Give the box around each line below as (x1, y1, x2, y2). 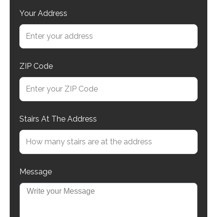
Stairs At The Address (19, 114, 97, 124)
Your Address (19, 9, 67, 18)
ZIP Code (19, 62, 53, 71)
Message (19, 167, 52, 177)
